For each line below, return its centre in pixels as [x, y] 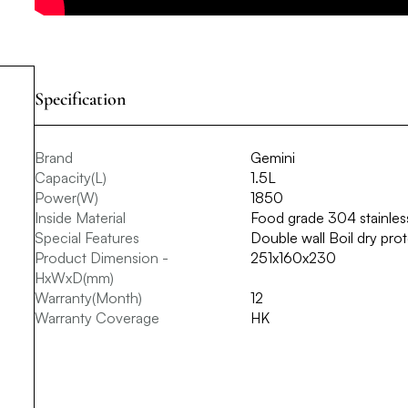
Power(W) [66, 198]
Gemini [273, 158]
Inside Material [80, 218]
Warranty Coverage [97, 318]
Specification [80, 100]
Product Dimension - [102, 258]
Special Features [87, 238]
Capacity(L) [71, 178]
